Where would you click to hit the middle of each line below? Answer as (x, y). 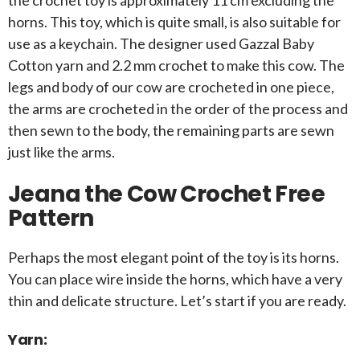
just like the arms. (61, 152)
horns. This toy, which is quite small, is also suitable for (174, 22)
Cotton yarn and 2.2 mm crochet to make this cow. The (176, 65)
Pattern (51, 219)
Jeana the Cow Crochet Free (166, 194)
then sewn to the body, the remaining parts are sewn (171, 131)
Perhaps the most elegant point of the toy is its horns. (174, 258)
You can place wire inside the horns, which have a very (175, 279)
